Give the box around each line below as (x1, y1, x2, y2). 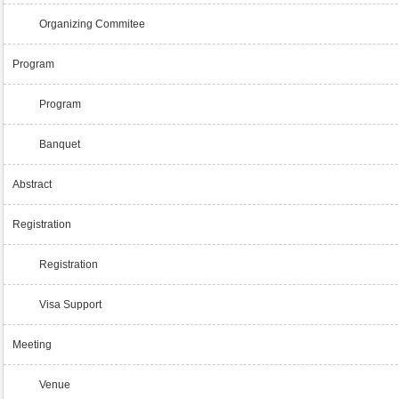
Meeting (12, 338, 53, 352)
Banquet (39, 138, 81, 151)
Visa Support (39, 298, 102, 312)
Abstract (12, 178, 53, 191)
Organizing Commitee (39, 18, 146, 31)
